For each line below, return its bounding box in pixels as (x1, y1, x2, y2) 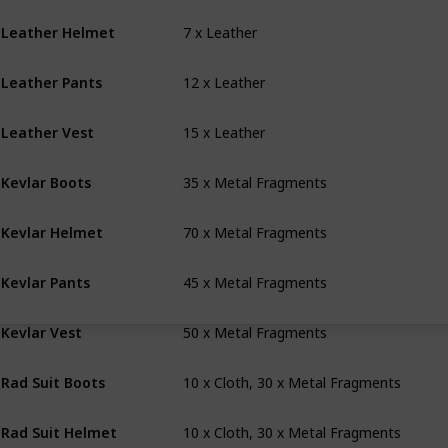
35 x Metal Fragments (183, 156, 327, 175)
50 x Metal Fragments (183, 306, 327, 325)
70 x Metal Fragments (183, 206, 327, 225)
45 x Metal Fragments (183, 256, 327, 275)
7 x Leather (183, 6, 257, 25)
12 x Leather (183, 56, 265, 75)
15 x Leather (183, 106, 265, 125)
